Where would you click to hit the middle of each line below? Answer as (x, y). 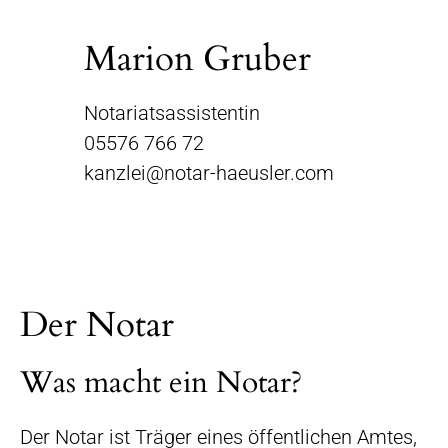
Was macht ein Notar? (161, 383)
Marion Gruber (197, 59)
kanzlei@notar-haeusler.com (209, 173)
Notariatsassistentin (172, 113)
